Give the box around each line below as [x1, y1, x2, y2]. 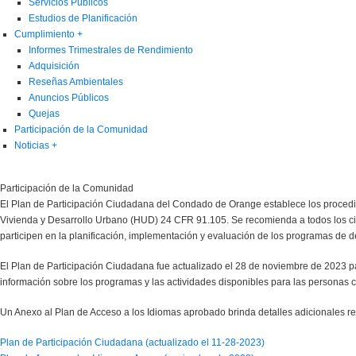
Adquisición [29, 60, 79, 72]
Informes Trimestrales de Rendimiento [29, 44, 193, 56]
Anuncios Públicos [29, 91, 109, 103]
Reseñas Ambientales [29, 75, 123, 87]
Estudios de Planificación [29, 12, 137, 24]
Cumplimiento [14, 28, 77, 40]
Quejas [29, 107, 60, 119]
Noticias [14, 139, 52, 151]
